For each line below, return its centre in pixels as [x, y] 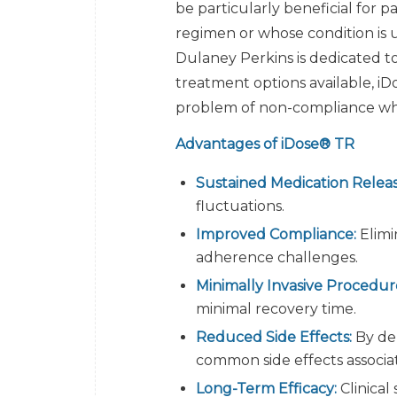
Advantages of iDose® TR [265, 144]
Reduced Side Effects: [274, 337]
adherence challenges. [277, 257]
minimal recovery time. [276, 308]
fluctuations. [240, 206]
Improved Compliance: [276, 234]
